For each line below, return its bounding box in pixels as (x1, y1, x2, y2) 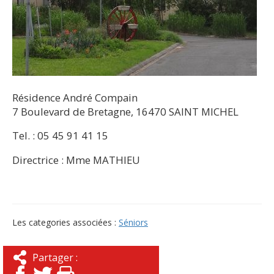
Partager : (32, 250, 78, 264)
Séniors (119, 216, 148, 228)
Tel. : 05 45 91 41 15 (12, 128, 108, 143)
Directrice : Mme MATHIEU (12, 153, 140, 168)
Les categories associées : (12, 216, 119, 228)
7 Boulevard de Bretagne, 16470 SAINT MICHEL (12, 104, 239, 119)
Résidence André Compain (12, 90, 138, 105)
